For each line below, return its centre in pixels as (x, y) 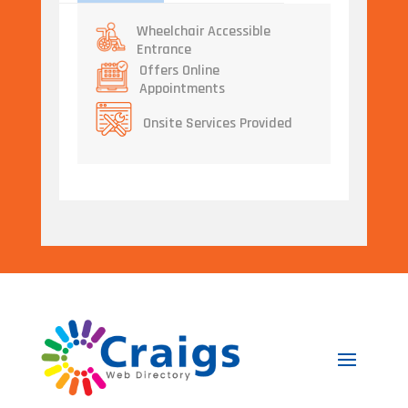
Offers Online (180, 71)
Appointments (183, 89)
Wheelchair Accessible (203, 31)
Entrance (163, 49)
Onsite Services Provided (217, 123)
